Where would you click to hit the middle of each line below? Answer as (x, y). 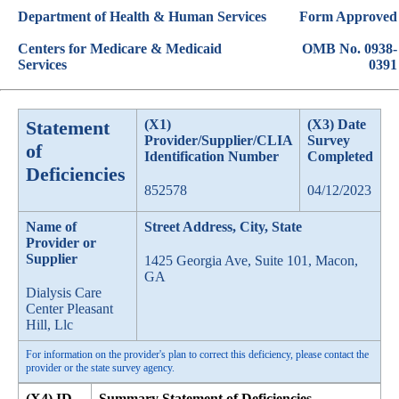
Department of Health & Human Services (142, 16)
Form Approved (348, 16)
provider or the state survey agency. (100, 368)
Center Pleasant (69, 309)
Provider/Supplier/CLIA (218, 140)
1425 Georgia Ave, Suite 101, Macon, (251, 261)
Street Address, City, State (223, 227)
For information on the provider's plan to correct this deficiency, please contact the (197, 354)
